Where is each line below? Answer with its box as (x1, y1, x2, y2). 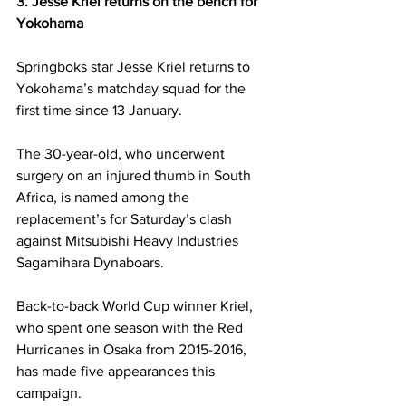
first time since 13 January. (16, 101, 186, 118)
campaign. (16, 384, 85, 401)
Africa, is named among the (16, 188, 193, 205)
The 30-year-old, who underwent (16, 145, 228, 161)
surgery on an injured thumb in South (16, 167, 255, 183)
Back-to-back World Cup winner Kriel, (16, 297, 256, 314)
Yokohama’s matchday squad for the (16, 80, 249, 96)
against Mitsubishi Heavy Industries (16, 232, 242, 248)
